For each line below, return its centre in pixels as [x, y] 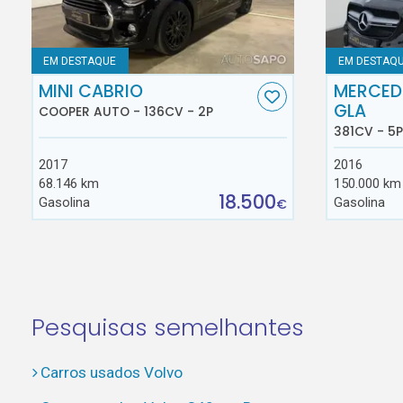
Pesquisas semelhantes [167, 327]
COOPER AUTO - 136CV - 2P [126, 112]
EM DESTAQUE [80, 61]
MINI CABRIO [91, 91]
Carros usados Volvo [111, 373]
